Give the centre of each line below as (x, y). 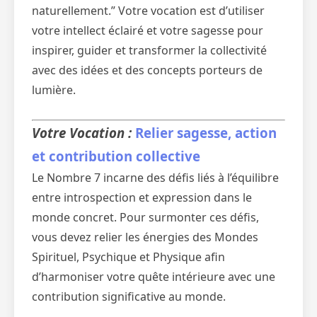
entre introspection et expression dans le (142, 197)
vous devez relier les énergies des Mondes (145, 237)
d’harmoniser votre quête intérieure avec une (154, 277)
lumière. (54, 90)
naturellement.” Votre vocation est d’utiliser (148, 11)
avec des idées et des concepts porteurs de (147, 70)
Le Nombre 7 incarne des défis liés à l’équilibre (155, 178)
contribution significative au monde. (129, 296)
